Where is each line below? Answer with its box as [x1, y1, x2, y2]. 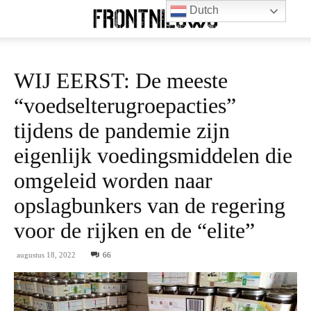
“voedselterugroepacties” [14, 93, 236, 118]
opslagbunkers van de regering [14, 193, 285, 218]
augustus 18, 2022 [17, 251, 76, 259]
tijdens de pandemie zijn [14, 118, 230, 143]
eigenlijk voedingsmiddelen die [14, 143, 292, 168]
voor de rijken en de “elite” [14, 218, 255, 243]
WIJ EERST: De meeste [14, 68, 228, 93]
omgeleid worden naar [14, 168, 212, 193]
